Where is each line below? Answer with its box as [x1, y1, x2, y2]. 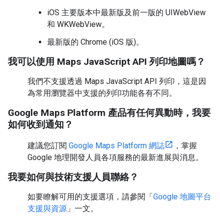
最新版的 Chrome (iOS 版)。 [47, 37, 144, 47]
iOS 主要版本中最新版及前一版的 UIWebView [47, 8, 206, 17]
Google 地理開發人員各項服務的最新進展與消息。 [27, 153, 203, 162]
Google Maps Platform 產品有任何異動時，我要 [8, 107, 211, 118]
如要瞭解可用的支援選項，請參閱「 [27, 192, 153, 201]
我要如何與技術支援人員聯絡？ [8, 171, 138, 183]
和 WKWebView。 [47, 20, 110, 29]
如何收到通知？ [8, 119, 73, 130]
